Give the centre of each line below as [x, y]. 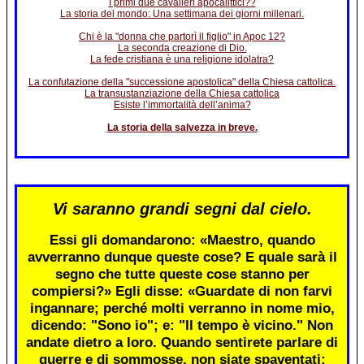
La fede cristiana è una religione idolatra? [182, 60]
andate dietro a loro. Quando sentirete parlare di [182, 342]
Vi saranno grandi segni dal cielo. [182, 208]
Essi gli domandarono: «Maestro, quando [182, 239]
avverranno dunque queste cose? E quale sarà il [182, 256]
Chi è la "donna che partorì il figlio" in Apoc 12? [182, 37]
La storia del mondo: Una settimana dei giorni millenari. [182, 14]
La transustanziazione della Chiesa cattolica [182, 94]
